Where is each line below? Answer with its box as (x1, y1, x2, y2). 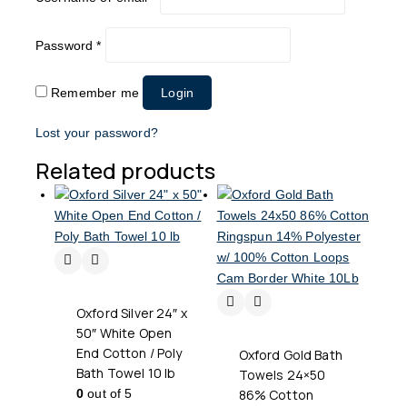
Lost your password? (35, 124, 158, 140)
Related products (35, 154, 216, 185)
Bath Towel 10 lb (76, 363, 176, 382)
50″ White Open (76, 323, 173, 342)
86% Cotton (238, 385, 314, 403)
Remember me (51, 84, 139, 100)
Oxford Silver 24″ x (76, 303, 187, 322)
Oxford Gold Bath (238, 345, 342, 363)
